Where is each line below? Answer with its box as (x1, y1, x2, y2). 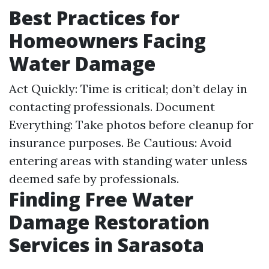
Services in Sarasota (9, 232, 204, 258)
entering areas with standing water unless (9, 153, 247, 168)
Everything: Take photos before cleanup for (9, 117, 253, 132)
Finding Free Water (9, 186, 193, 212)
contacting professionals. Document (9, 99, 215, 114)
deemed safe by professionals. (9, 171, 179, 186)
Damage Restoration (9, 209, 210, 235)
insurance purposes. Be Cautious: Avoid (9, 135, 232, 150)
